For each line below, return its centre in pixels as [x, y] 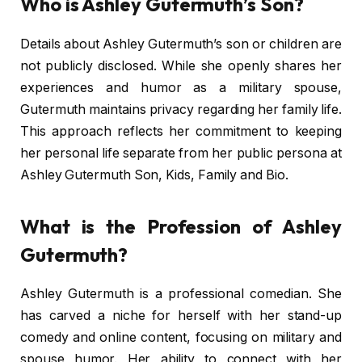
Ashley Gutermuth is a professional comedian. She [181, 294]
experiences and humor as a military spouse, [181, 88]
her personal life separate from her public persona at [181, 154]
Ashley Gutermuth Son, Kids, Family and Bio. [154, 175]
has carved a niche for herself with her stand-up [181, 316]
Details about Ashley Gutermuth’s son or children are [181, 44]
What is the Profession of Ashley [181, 226]
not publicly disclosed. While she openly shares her [181, 66]
